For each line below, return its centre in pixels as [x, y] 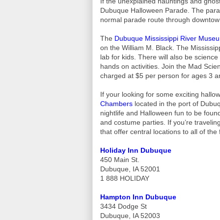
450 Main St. [121, 159]
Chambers [116, 103]
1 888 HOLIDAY [125, 178]
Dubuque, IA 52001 [130, 169]
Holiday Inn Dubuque [136, 150]
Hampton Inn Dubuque [138, 197]
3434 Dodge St [124, 206]
